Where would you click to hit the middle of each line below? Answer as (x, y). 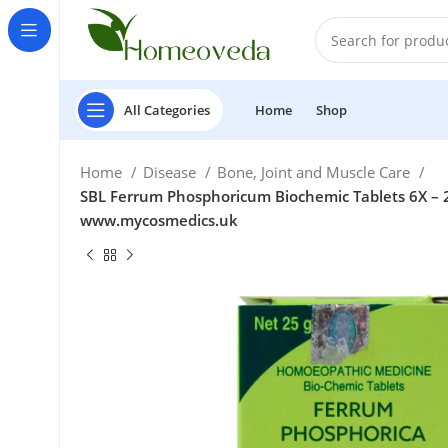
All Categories (167, 109)
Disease (172, 172)
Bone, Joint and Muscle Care (316, 172)
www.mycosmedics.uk (159, 220)
